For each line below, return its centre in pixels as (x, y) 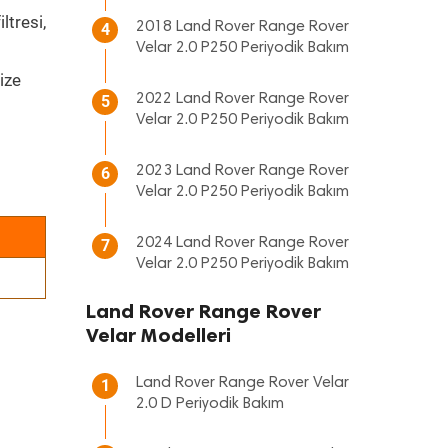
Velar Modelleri (158, 335)
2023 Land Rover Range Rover (242, 171)
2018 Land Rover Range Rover (242, 27)
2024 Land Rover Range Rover (242, 243)
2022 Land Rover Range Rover (242, 99)
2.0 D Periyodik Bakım (210, 404)
